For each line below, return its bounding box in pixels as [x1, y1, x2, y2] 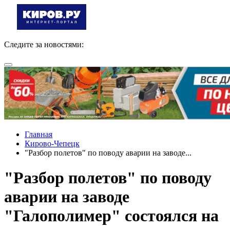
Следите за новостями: [4, 40, 84, 49]
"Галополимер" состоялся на [4, 206, 219, 225]
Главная [25, 130, 52, 139]
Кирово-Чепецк [25, 139, 80, 148]
